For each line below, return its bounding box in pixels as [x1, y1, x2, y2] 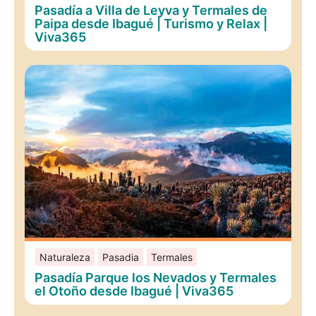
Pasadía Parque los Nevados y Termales [35, 269, 277, 285]
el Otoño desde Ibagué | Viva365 [35, 283, 234, 298]
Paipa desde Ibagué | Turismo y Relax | [35, 16, 268, 31]
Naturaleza [39, 250, 90, 263]
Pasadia [102, 250, 139, 263]
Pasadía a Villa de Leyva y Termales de [35, 2, 268, 18]
